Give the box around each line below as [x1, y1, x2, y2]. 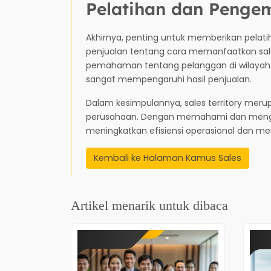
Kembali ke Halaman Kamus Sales [94, 151, 241, 164]
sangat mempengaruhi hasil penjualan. [86, 73, 252, 85]
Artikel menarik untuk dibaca [71, 197, 228, 213]
